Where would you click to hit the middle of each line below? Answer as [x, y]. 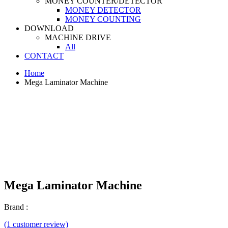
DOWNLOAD [49, 28]
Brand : [16, 207]
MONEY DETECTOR [103, 10]
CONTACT [44, 56]
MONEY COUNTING [103, 19]
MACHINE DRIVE [78, 37]
